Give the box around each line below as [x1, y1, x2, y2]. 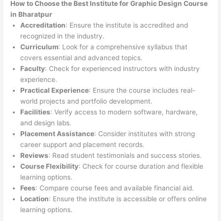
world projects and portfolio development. [20, 97, 153, 106]
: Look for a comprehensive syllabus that [58, 43, 188, 51]
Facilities [20, 108, 51, 116]
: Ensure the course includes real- [89, 86, 196, 95]
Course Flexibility [20, 162, 79, 171]
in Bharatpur [10, 10, 53, 19]
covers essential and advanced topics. [20, 54, 143, 62]
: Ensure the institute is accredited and [66, 21, 188, 30]
